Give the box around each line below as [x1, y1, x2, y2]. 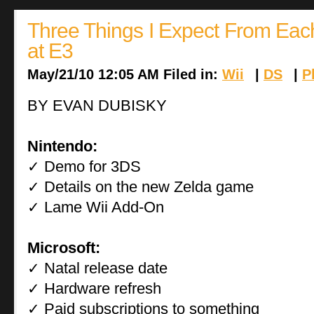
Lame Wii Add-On [40, 198, 164, 216]
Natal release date [40, 259, 168, 277]
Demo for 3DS [40, 157, 141, 175]
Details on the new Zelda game [40, 177, 254, 196]
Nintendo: [27, 137, 97, 155]
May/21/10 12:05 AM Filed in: [27, 66, 222, 82]
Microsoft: [27, 238, 100, 257]
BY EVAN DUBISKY [27, 96, 167, 114]
